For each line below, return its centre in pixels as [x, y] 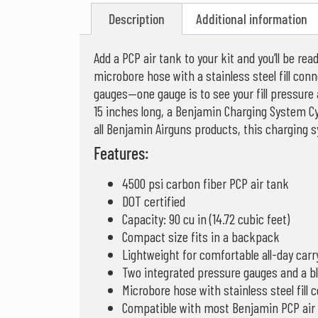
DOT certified [154, 201]
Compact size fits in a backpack [201, 237]
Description [137, 19]
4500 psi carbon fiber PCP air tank [205, 183]
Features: [121, 153]
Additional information [252, 19]
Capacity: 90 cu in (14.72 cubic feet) [206, 219]
